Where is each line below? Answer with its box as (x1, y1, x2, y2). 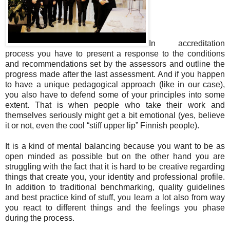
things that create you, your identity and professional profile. (5, 172, 225, 182)
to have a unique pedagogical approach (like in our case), (5, 80, 225, 89)
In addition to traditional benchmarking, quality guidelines (5, 183, 225, 192)
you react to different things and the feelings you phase (5, 203, 225, 213)
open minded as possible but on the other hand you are (5, 152, 225, 161)
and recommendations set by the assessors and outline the (5, 60, 225, 69)
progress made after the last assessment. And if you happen (5, 70, 225, 79)
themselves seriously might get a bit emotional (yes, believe (5, 111, 225, 120)
